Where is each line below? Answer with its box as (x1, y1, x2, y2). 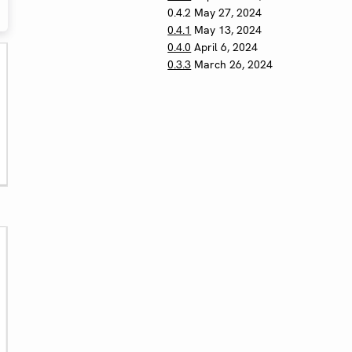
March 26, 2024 (194, 57, 273, 72)
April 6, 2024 (194, 40, 258, 55)
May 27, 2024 (194, 5, 262, 20)
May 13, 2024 (194, 23, 262, 38)
